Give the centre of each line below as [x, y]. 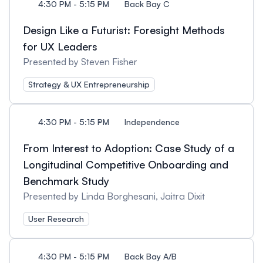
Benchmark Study [66, 181]
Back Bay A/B [151, 256]
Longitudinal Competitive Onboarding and [126, 164]
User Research [56, 219]
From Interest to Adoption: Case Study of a [129, 148]
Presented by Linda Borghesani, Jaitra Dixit [114, 196]
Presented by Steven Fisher [80, 62]
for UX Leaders [60, 46]
